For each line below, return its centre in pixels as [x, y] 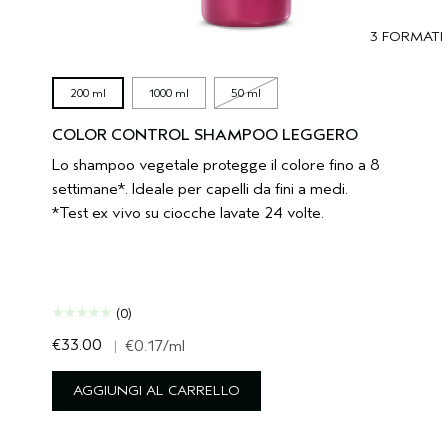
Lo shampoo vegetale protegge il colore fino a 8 [216, 164]
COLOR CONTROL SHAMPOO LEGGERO [205, 134]
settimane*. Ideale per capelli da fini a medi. [200, 188]
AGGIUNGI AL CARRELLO [156, 390]
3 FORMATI [406, 36]
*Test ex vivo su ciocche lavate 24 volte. [188, 212]
